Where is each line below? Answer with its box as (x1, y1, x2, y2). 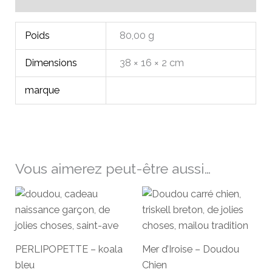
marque (25, 84, 60, 97)
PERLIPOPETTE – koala (15, 243, 123, 255)
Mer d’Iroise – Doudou (142, 243, 239, 255)
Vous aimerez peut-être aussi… (15, 160, 211, 177)
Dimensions (25, 57, 78, 69)
